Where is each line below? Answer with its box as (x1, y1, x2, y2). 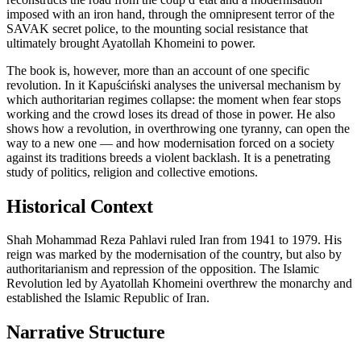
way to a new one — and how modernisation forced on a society (6, 135, 334, 150)
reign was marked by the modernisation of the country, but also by (6, 247, 342, 262)
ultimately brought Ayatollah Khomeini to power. (6, 35, 255, 50)
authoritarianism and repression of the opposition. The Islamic (6, 262, 319, 276)
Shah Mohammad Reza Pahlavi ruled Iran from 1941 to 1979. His (6, 233, 342, 247)
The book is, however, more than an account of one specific (6, 63, 309, 77)
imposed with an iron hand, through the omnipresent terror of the (6, 6, 334, 21)
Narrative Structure (6, 322, 165, 343)
